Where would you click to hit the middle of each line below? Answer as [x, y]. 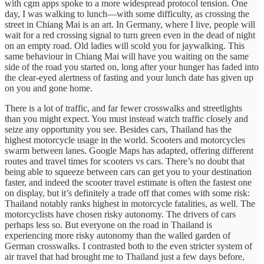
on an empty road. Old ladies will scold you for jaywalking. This [125, 45]
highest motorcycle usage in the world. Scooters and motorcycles [125, 140]
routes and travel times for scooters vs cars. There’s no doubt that [125, 161]
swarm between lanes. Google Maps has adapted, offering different [129, 150]
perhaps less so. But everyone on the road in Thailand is [108, 225]
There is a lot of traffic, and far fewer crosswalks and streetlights [123, 108]
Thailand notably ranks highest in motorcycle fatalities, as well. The [130, 203]
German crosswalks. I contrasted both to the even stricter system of [128, 246]
